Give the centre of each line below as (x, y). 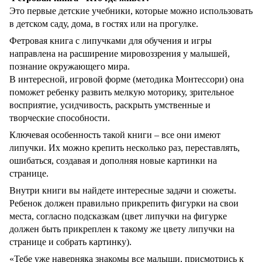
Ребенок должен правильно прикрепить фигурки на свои (124, 203)
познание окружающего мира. (70, 66)
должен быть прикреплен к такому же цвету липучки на (122, 229)
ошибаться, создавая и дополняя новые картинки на (113, 160)
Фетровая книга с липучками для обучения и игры (111, 40)
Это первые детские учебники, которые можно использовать (131, 11)
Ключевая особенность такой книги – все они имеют (115, 135)
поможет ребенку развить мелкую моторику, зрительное (122, 92)
